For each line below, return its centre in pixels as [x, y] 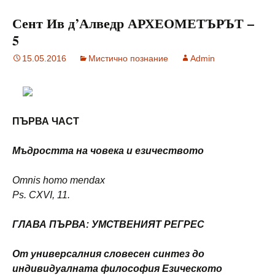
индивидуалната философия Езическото [117, 268]
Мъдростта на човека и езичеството [108, 150]
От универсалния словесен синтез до [108, 254]
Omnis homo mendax [59, 180]
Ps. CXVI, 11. [41, 195]
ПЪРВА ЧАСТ [46, 121]
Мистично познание [128, 58]
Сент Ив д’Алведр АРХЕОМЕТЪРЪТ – [133, 23]
